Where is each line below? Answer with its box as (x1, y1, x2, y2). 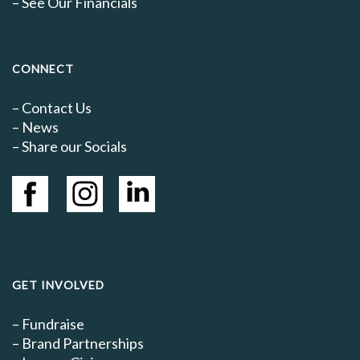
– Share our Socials (12, 137, 127, 155)
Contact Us (22, 99, 92, 117)
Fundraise (22, 315, 84, 333)
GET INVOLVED (12, 278, 104, 292)
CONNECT (12, 62, 74, 76)
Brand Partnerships (22, 334, 144, 352)
